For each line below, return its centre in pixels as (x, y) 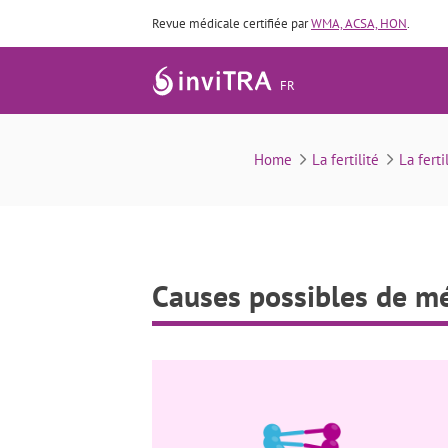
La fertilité (345, 159)
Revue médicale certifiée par (231, 23)
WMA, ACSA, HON (359, 23)
